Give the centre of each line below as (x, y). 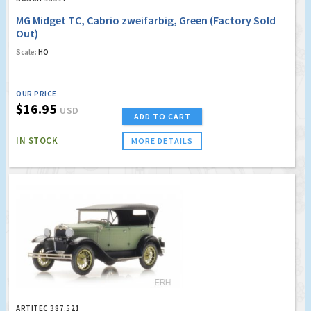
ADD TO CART (162, 117)
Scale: (26, 52)
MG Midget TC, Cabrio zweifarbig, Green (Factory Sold (146, 20)
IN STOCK (37, 141)
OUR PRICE (36, 94)
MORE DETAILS (162, 141)
